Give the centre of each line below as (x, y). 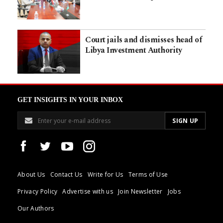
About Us (31, 175)
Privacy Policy (38, 192)
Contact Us (66, 175)
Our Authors (36, 209)
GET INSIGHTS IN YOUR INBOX (70, 100)
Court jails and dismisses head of (144, 40)
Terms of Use (148, 175)
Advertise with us (88, 192)
